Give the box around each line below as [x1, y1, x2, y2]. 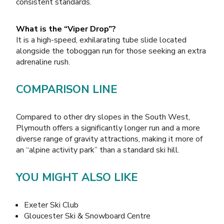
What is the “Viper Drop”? [16, 23, 116, 34]
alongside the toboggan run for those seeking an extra [16, 45, 206, 56]
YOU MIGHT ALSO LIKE [16, 169, 138, 185]
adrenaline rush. [16, 56, 70, 67]
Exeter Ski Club [24, 199, 78, 210]
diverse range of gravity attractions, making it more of [16, 133, 202, 144]
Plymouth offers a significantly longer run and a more [16, 122, 200, 133]
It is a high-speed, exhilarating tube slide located [16, 34, 186, 45]
